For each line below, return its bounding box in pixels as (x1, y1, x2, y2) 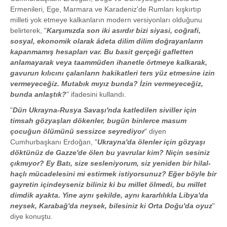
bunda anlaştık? (10, 90, 66, 99)
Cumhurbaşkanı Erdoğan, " (10, 138, 97, 146)
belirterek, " (10, 26, 47, 35)
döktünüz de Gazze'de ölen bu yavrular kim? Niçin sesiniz (10, 148, 210, 157)
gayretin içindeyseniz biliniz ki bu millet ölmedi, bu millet (10, 180, 206, 189)
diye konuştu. (10, 212, 53, 221)
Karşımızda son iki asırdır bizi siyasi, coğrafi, (47, 26, 201, 35)
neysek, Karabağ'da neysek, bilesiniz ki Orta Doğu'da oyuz (10, 202, 212, 210)
